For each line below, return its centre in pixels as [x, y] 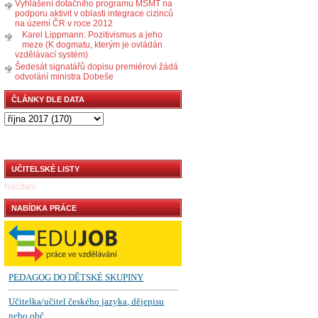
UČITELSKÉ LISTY [45, 169]
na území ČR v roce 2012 [64, 23]
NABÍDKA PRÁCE [44, 208]
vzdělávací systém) [51, 55]
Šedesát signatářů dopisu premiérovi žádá [97, 66]
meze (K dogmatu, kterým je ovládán [92, 45]
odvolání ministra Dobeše [64, 76]
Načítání [20, 187]
